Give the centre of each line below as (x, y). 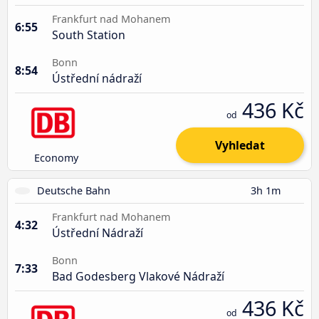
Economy (57, 157)
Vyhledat (240, 145)
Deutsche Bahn (74, 190)
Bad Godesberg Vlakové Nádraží (138, 276)
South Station (89, 35)
